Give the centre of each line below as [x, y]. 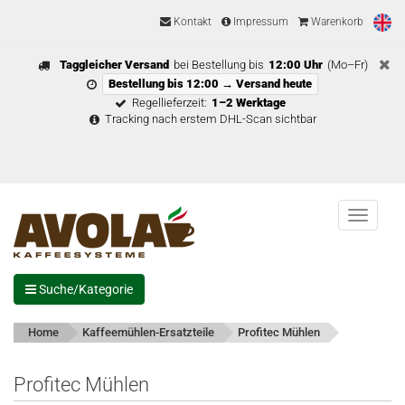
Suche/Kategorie [85, 289]
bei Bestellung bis [218, 65]
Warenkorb [336, 22]
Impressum [259, 22]
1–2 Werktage [249, 103]
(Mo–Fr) [347, 65]
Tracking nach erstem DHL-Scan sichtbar [210, 119]
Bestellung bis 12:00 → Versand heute [210, 84]
